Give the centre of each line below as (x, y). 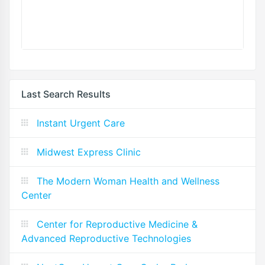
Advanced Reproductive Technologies (106, 238)
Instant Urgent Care (81, 123)
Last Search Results (66, 94)
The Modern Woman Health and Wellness (128, 181)
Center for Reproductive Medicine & (117, 224)
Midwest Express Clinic (89, 152)
